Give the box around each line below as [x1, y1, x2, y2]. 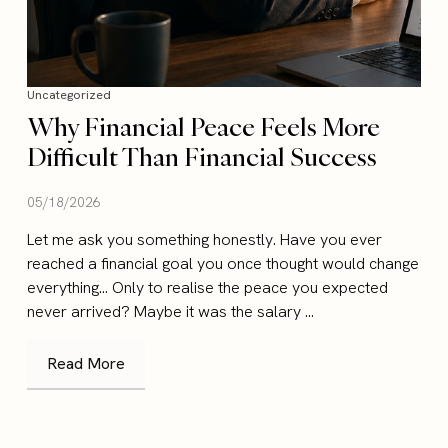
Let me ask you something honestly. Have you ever [27, 229, 383, 251]
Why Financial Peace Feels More [27, 110, 381, 144]
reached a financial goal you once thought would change [27, 253, 420, 275]
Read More [47, 353, 126, 375]
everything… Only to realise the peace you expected [27, 277, 389, 299]
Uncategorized [27, 87, 112, 104]
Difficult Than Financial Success [27, 140, 378, 174]
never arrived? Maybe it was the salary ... [27, 301, 315, 323]
